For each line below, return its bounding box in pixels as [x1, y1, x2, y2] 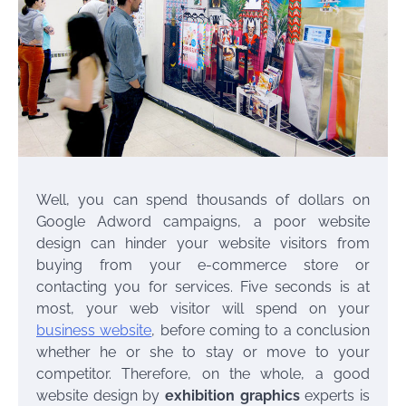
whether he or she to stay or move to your [36, 343, 370, 361]
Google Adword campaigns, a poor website [36, 212, 370, 230]
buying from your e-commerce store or [36, 256, 370, 274]
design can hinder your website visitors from [36, 234, 370, 252]
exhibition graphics [165, 386, 300, 404]
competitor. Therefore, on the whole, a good [36, 364, 370, 382]
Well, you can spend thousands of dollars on [36, 190, 370, 208]
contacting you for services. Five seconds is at [36, 277, 370, 295]
